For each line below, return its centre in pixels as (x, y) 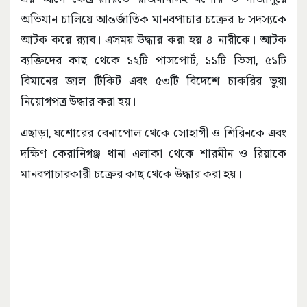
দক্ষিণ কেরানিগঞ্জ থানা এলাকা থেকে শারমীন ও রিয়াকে (153, 153)
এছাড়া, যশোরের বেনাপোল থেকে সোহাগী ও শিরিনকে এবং (153, 133)
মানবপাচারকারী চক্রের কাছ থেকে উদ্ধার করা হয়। (131, 174)
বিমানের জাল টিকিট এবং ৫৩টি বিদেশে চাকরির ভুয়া (153, 81)
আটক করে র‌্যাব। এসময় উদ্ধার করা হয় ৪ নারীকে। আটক (153, 40)
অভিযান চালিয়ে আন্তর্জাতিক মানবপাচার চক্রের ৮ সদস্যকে (153, 19)
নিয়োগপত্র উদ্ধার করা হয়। (78, 101)
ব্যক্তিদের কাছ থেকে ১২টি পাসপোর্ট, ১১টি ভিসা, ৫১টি (153, 60)
